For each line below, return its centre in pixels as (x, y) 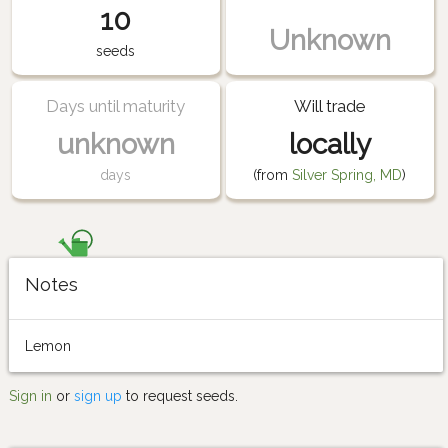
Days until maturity (116, 105)
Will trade (330, 105)
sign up (98, 395)
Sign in (30, 395)
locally (329, 144)
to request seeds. (180, 395)
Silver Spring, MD (347, 174)
